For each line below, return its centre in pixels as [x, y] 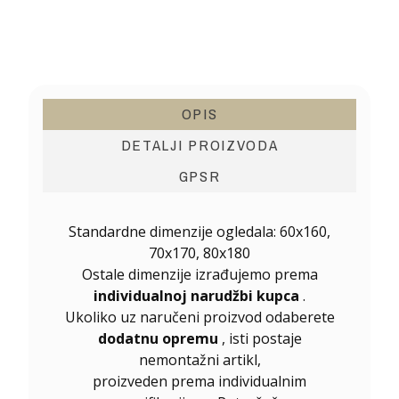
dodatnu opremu [158, 339]
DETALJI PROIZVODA [199, 145]
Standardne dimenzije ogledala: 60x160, [199, 232]
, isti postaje [260, 339]
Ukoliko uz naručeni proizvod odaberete [199, 318]
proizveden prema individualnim [199, 382]
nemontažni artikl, [199, 360]
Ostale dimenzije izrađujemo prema [199, 275]
